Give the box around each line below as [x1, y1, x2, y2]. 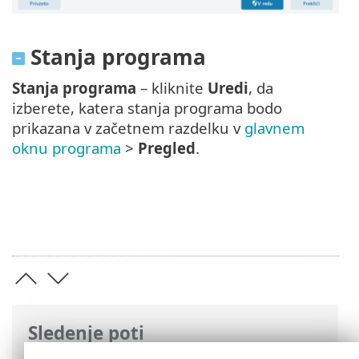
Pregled [138, 137, 196, 158]
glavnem [244, 117, 305, 138]
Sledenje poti [28, 321, 144, 346]
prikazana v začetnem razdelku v [12, 117, 244, 138]
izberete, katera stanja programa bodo [12, 97, 282, 118]
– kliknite [136, 77, 208, 98]
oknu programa [12, 137, 121, 158]
